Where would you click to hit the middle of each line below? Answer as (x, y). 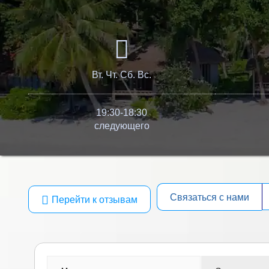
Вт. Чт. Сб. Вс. (122, 74)
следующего (122, 125)
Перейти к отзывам (95, 200)
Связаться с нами (210, 198)
